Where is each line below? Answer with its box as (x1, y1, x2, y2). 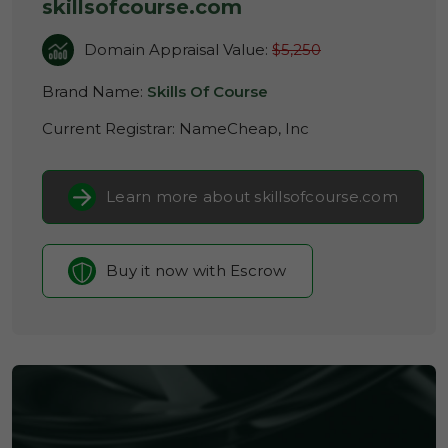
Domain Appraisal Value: (84, 40, 272, 59)
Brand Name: (42, 82, 147, 101)
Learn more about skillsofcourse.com (106, 187, 398, 206)
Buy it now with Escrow (106, 261, 287, 280)
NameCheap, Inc (179, 119, 309, 138)
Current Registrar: (42, 119, 179, 138)
